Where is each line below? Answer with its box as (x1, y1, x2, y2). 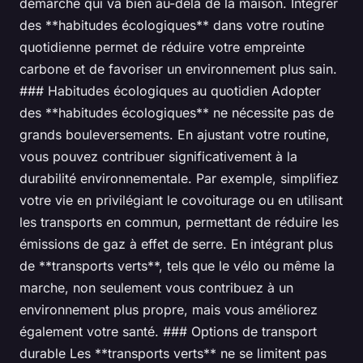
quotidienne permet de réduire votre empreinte (19, 39, 305, 56)
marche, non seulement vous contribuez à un (19, 280, 293, 297)
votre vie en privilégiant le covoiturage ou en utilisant (19, 192, 343, 209)
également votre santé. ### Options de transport (19, 323, 317, 340)
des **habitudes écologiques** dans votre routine (19, 17, 324, 34)
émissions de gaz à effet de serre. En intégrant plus (19, 236, 333, 253)
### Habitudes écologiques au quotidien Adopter (19, 83, 321, 100)
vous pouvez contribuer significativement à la (19, 148, 297, 165)
